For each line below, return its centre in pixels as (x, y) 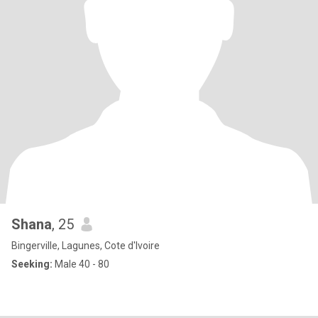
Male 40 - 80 (81, 264)
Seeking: (32, 264)
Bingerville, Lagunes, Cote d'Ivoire (86, 246)
